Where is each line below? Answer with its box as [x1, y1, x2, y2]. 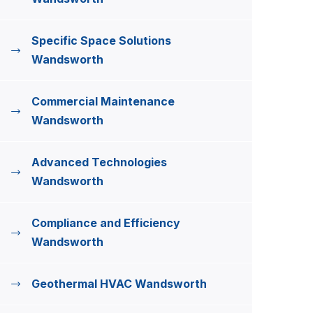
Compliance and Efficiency [31, 216, 180, 230]
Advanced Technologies [31, 155, 167, 169]
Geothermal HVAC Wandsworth [31, 277, 207, 291]
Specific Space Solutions [31, 34, 171, 48]
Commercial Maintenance [31, 94, 175, 108]
